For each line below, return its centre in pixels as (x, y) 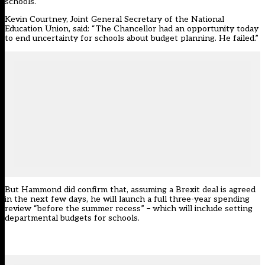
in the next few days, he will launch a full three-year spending (127, 199)
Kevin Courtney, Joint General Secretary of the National (114, 20)
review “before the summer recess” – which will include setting (129, 209)
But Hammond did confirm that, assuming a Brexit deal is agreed (130, 190)
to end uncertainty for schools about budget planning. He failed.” (132, 38)
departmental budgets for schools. (72, 218)
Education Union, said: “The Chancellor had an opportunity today (132, 29)
